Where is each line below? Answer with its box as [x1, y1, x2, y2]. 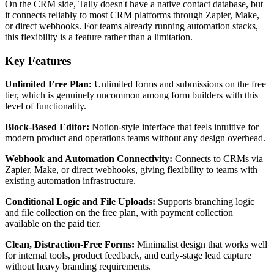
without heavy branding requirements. [5, 261, 151, 272]
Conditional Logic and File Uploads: [5, 196, 155, 207]
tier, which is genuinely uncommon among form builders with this [5, 90, 258, 101]
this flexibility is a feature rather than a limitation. [5, 31, 193, 42]
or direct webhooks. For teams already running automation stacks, [5, 20, 258, 31]
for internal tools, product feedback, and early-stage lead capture [5, 250, 251, 261]
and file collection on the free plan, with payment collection [5, 207, 233, 218]
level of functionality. [5, 101, 86, 112]
